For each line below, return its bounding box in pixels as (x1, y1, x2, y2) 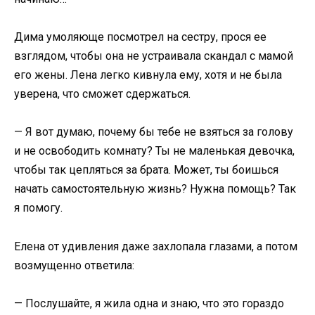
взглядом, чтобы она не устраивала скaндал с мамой (14, 49, 293, 63)
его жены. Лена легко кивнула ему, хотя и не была (14, 68, 282, 82)
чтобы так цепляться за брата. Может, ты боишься (14, 163, 278, 177)
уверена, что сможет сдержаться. (14, 87, 191, 101)
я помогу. (14, 201, 63, 215)
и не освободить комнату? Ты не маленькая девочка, (14, 144, 295, 158)
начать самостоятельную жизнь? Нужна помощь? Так (14, 182, 296, 196)
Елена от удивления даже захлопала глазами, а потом (14, 239, 297, 253)
